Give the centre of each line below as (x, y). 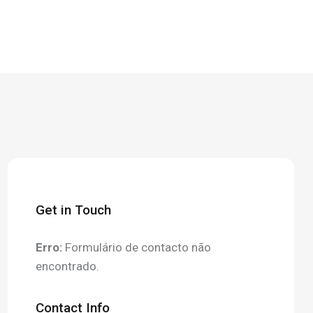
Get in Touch (73, 210)
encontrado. (67, 267)
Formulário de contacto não (137, 248)
